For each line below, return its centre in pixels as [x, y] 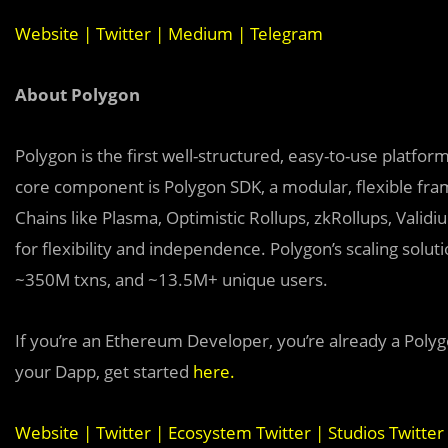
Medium [200, 33]
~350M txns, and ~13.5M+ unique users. [171, 279]
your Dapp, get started [104, 371]
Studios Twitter [384, 432]
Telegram [286, 33]
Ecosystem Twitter [237, 432]
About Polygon [77, 94]
